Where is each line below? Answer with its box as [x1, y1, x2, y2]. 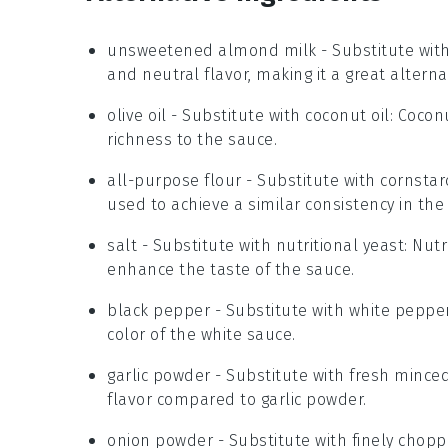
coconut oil [305, 106, 390, 126]
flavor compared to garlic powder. [107, 390, 367, 410]
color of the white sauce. [107, 325, 296, 345]
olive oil [107, 106, 167, 126]
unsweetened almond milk [107, 41, 317, 61]
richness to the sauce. [107, 130, 277, 150]
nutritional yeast [275, 236, 404, 256]
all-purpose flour [107, 171, 242, 191]
